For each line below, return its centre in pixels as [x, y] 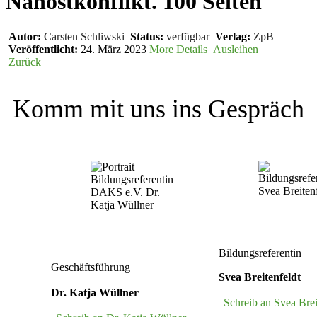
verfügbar [188, 36]
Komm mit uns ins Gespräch [158, 109]
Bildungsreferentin [260, 253]
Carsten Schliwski [84, 36]
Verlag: [231, 36]
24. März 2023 [115, 49]
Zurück [23, 62]
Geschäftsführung [91, 267]
